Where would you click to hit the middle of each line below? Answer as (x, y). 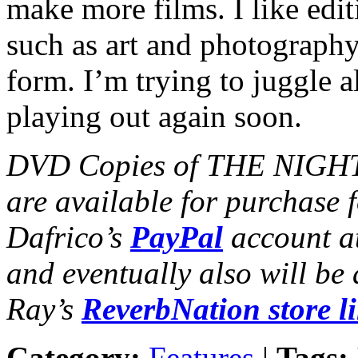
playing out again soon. (154, 116)
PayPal (177, 237)
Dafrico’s (68, 237)
